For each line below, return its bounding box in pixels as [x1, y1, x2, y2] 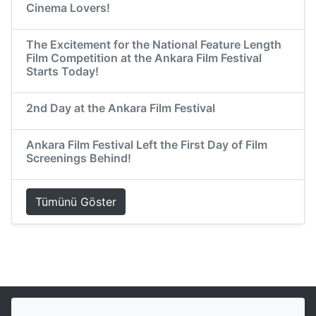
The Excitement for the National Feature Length [26, 37, 281, 52]
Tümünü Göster [35, 195, 116, 209]
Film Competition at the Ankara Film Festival [26, 51, 262, 66]
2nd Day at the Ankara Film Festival [26, 101, 215, 116]
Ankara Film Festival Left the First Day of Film [26, 138, 267, 152]
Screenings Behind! [26, 151, 131, 166]
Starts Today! [26, 64, 99, 79]
